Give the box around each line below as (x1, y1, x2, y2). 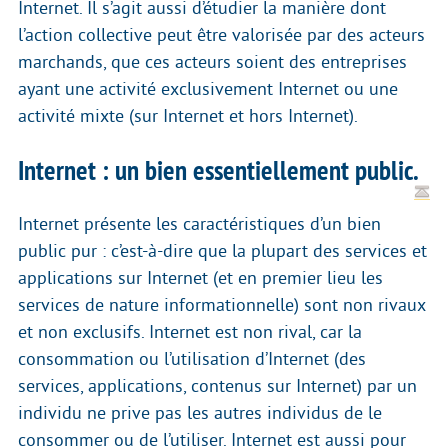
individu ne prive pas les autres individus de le (18, 403, 382, 424)
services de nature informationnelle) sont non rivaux (18, 295, 425, 316)
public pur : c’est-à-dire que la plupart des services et (18, 241, 427, 262)
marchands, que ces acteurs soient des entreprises (18, 52, 407, 73)
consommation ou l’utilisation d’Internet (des (18, 349, 366, 370)
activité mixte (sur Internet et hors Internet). (18, 106, 358, 127)
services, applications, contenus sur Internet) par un (18, 376, 417, 397)
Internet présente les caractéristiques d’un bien (18, 214, 381, 235)
